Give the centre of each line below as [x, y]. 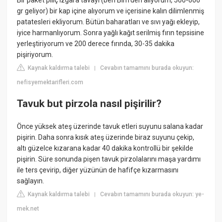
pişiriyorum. [35, 54]
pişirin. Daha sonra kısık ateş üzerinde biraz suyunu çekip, [106, 137]
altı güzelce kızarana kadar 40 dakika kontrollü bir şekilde [105, 148]
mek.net [28, 208]
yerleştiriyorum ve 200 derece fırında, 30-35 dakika [96, 43]
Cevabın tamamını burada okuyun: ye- [152, 194]
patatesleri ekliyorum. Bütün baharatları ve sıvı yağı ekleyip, [109, 22]
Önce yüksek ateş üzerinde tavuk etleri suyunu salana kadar [110, 126]
